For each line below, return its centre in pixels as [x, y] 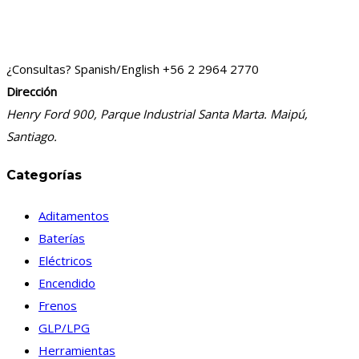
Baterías [62, 238]
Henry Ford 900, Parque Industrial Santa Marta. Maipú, [157, 114]
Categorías [44, 175]
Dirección [32, 92]
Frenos [58, 305]
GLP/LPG [64, 327]
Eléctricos [65, 260]
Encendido [67, 282]
